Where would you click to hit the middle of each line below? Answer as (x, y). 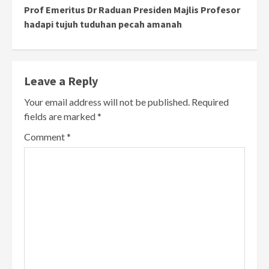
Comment (45, 137)
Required (210, 102)
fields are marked (61, 116)
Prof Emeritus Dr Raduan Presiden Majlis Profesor (132, 10)
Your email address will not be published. (107, 102)
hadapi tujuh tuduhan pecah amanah (103, 24)
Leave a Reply (61, 81)
